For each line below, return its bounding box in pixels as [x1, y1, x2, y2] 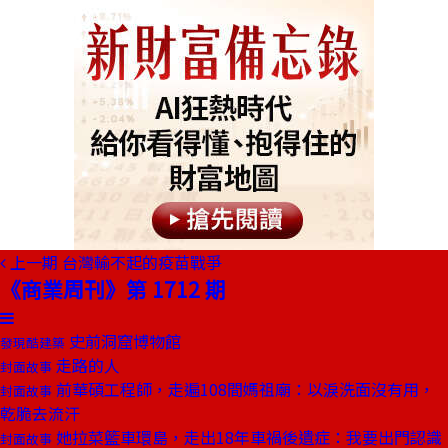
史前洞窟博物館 [65, 329, 181, 353]
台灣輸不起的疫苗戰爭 [62, 250, 222, 274]
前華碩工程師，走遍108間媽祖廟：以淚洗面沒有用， [52, 377, 435, 401]
